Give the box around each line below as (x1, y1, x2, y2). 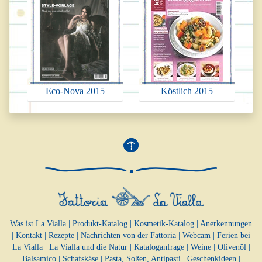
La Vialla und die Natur (49, 242, 127, 251)
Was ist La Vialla (10, 219, 66, 228)
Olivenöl (217, 242, 246, 251)
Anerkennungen (200, 219, 252, 228)
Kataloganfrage (133, 242, 184, 251)
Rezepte (49, 230, 74, 240)
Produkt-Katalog (73, 219, 127, 228)
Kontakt (16, 230, 42, 240)
